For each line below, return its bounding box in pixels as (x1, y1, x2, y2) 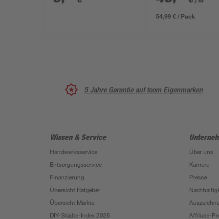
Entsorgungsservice (50, 160, 102, 168)
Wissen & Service (50, 132, 106, 142)
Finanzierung (50, 173, 84, 181)
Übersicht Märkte (50, 198, 94, 206)
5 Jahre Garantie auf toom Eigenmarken (84, 85, 203, 94)
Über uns (189, 148, 213, 155)
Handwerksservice (50, 148, 97, 155)
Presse (189, 173, 207, 181)
